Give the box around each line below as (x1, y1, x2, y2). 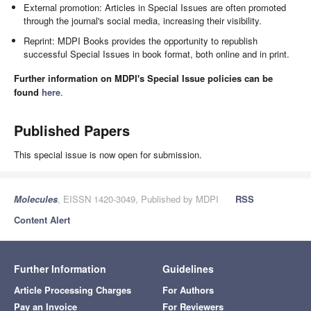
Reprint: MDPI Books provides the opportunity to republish (24, 33, 258, 47)
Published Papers (14, 120, 130, 140)
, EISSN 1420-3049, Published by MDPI (58, 192, 219, 205)
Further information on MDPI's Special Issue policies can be (14, 72, 273, 85)
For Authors (162, 283, 214, 296)
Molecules (14, 192, 58, 205)
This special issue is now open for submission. (14, 148, 202, 161)
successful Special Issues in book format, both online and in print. (24, 47, 290, 60)
